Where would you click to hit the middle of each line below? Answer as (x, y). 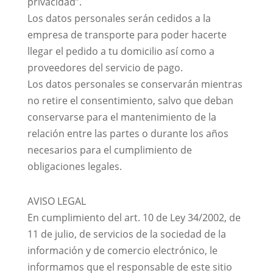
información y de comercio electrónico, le (122, 250)
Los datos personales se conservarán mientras (135, 84)
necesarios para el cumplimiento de (109, 150)
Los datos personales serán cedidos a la (119, 18)
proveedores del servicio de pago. (105, 68)
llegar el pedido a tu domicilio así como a (121, 51)
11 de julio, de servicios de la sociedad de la (126, 234)
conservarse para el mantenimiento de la (122, 117)
